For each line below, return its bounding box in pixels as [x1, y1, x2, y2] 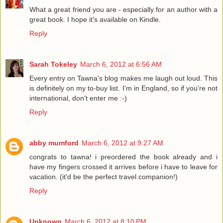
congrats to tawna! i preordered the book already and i [29, 153, 218, 161]
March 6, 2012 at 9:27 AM [82, 139, 163, 147]
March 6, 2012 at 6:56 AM [80, 60, 162, 69]
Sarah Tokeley [29, 60, 77, 69]
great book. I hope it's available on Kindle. [29, 15, 161, 24]
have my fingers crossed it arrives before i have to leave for [29, 163, 218, 171]
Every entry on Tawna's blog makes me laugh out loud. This [29, 74, 218, 83]
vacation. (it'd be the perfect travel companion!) [29, 173, 178, 181]
